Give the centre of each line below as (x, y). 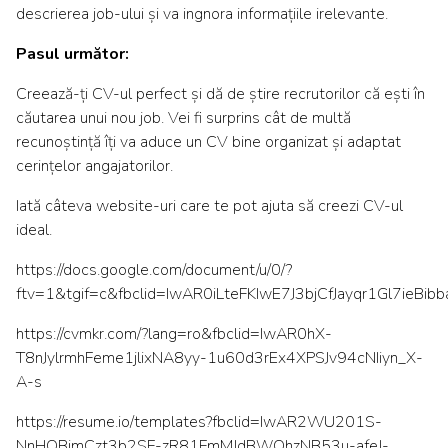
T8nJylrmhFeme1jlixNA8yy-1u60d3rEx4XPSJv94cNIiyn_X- (219, 358)
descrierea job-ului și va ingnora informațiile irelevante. (202, 14)
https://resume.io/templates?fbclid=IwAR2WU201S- (199, 422)
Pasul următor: (72, 54)
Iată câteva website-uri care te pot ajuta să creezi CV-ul (209, 206)
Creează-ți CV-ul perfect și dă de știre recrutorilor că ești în (220, 94)
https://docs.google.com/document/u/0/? (154, 270)
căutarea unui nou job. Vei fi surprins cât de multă (183, 118)
